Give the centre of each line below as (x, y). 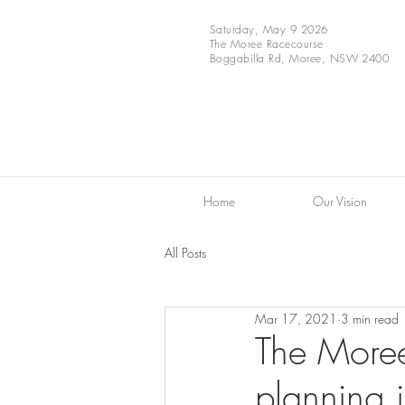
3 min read (370, 318)
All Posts (185, 252)
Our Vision (340, 201)
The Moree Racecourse (267, 44)
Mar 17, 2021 (296, 318)
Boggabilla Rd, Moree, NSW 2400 (300, 58)
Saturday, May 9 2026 (269, 29)
